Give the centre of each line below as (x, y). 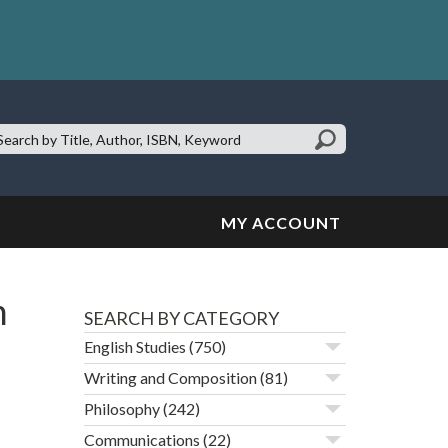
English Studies (134, 347)
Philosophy (121, 409)
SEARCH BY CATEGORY (181, 318)
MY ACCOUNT (281, 223)
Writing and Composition (170, 378)
